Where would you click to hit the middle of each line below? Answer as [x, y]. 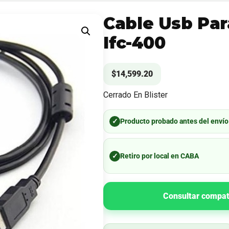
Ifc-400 [134, 43]
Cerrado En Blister [136, 95]
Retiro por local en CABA [160, 156]
